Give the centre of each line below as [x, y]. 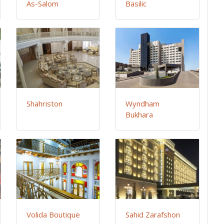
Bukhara [139, 115]
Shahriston [45, 104]
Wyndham [143, 104]
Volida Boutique [53, 215]
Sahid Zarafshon [153, 215]
